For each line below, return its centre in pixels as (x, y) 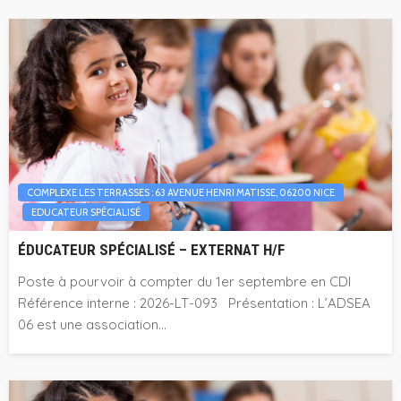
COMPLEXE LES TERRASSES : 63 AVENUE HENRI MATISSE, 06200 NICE (181, 193)
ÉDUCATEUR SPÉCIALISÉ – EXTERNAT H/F (151, 250)
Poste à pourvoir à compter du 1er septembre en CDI (184, 282)
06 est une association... (92, 325)
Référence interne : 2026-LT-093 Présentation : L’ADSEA (194, 303)
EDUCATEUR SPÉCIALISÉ (86, 213)
